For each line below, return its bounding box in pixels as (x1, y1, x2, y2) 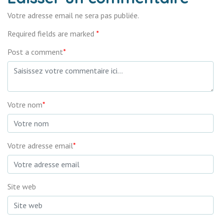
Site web (7, 182, 36, 191)
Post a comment (7, 47, 63, 57)
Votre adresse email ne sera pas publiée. (7, 10, 139, 20)
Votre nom (7, 100, 42, 110)
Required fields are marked (7, 29, 96, 38)
